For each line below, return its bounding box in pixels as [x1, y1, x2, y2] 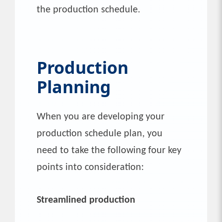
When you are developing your [37, 111, 165, 122]
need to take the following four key [37, 145, 181, 156]
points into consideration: [37, 162, 144, 172]
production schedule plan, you [37, 128, 163, 139]
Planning [37, 75, 111, 98]
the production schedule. [37, 4, 140, 15]
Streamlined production [37, 195, 135, 205]
